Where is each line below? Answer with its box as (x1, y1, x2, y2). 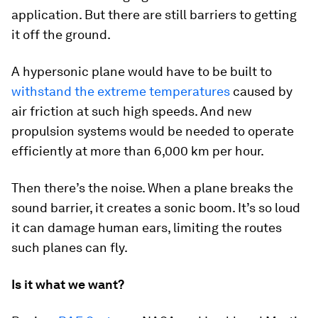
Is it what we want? (11, 276, 124, 292)
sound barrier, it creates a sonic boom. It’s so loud (11, 199, 300, 215)
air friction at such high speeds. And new (11, 103, 252, 119)
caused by (230, 83, 292, 99)
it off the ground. (11, 26, 111, 42)
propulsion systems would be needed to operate (11, 123, 294, 138)
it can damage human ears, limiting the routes (11, 219, 282, 235)
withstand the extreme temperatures (11, 83, 230, 99)
